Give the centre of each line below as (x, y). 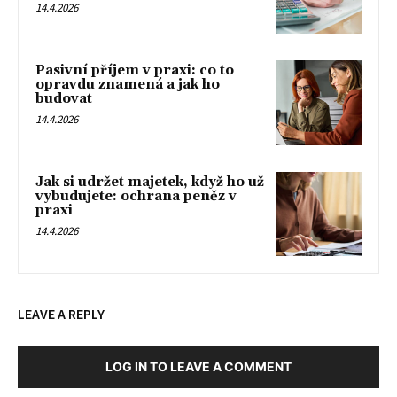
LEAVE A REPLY (61, 314)
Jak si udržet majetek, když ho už (150, 182)
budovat (64, 99)
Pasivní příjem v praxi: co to (135, 71)
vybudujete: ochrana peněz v (136, 196)
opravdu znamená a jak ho (128, 85)
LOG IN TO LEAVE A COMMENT (198, 367)
